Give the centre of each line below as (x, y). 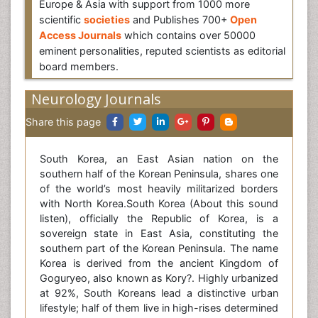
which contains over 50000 (188, 35)
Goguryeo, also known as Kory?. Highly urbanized (159, 278)
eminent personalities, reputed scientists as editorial (162, 51)
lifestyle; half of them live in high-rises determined (159, 308)
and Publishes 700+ (180, 20)
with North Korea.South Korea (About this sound (159, 203)
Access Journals (80, 35)
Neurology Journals (96, 99)
